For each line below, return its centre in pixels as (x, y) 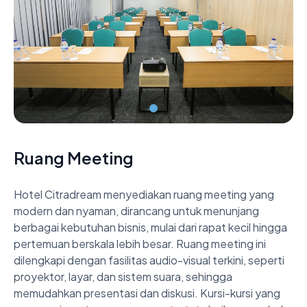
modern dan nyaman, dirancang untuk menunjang (136, 210)
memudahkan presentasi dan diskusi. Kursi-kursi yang (147, 293)
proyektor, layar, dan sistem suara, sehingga (123, 276)
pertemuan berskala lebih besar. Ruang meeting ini (140, 243)
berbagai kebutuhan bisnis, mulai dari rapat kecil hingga (150, 227)
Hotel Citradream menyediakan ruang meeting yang (144, 194)
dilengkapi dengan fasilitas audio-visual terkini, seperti (149, 260)
